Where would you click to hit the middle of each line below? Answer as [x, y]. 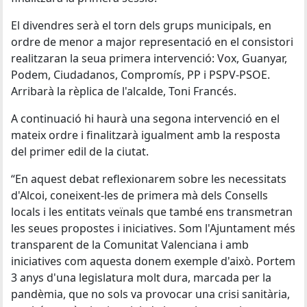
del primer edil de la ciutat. [80, 151]
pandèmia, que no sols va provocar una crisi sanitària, [150, 294]
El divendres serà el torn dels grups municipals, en [141, 25]
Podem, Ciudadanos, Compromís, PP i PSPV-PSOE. [140, 75]
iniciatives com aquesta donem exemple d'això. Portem [153, 261]
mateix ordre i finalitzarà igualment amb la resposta [146, 135]
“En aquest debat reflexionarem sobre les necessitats [149, 179]
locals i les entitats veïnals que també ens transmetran [152, 212]
